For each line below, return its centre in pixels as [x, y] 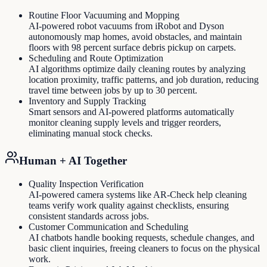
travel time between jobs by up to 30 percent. [113, 91]
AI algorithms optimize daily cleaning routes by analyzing [137, 69]
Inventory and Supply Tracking [87, 101]
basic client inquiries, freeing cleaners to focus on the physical [144, 248]
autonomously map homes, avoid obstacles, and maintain [135, 37]
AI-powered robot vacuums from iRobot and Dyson [126, 26]
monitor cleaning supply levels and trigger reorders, [125, 123]
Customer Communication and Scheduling [108, 226]
